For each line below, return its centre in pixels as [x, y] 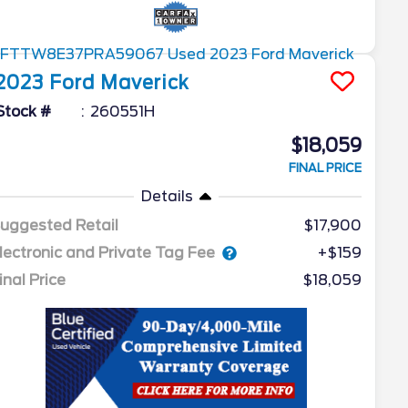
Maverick [145, 83]
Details [167, 197]
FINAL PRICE [325, 168]
